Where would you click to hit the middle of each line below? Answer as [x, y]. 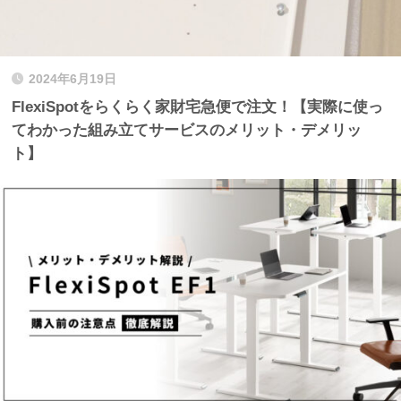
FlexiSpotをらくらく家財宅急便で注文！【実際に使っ [197, 107]
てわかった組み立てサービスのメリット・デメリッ [187, 130]
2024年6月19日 [73, 79]
